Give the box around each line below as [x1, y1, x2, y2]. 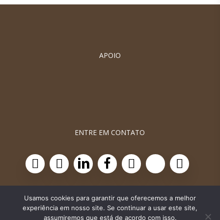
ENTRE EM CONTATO [75, 128, 145, 137]
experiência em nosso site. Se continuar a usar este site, [23, 204, 197, 212]
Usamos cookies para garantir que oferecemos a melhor [24, 194, 196, 202]
